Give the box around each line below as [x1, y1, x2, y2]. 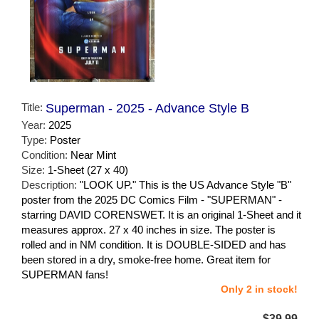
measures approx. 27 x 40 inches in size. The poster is [21, 223, 276, 236]
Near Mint [70, 148, 116, 161]
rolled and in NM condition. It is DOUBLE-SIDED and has [21, 238, 286, 251]
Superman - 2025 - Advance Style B [46, 100, 249, 115]
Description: [21, 178, 80, 191]
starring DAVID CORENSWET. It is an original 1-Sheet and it [21, 208, 301, 221]
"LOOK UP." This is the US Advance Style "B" [80, 178, 291, 191]
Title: [21, 100, 46, 113]
